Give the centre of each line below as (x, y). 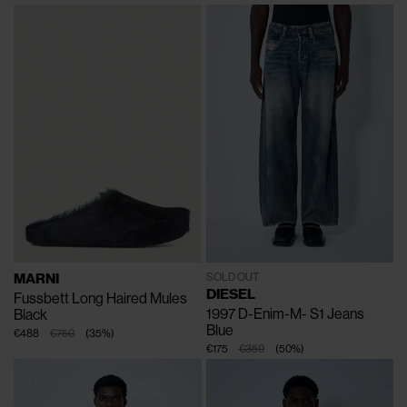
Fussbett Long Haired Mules (100, 299)
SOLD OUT (232, 278)
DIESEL (230, 295)
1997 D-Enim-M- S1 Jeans (285, 314)
